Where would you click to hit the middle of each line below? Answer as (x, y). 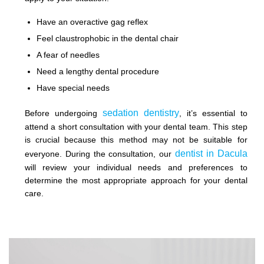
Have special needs (73, 88)
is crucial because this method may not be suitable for (136, 139)
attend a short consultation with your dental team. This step (136, 126)
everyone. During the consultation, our (100, 154)
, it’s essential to (213, 113)
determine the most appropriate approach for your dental (136, 180)
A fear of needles (68, 55)
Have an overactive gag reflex (92, 22)
